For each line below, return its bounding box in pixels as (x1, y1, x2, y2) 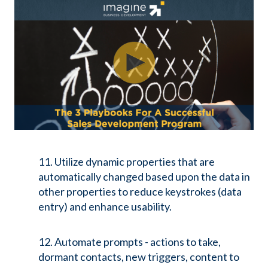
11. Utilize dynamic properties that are (38, 155, 215, 169)
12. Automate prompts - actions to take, (38, 234, 221, 248)
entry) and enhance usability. (38, 200, 172, 214)
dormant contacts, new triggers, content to (38, 249, 239, 263)
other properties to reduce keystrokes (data (38, 185, 242, 199)
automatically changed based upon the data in (38, 170, 250, 184)
